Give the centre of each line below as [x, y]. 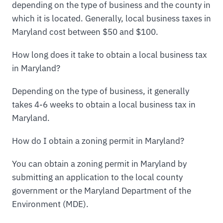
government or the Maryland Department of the [102, 190]
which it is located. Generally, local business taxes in [111, 19]
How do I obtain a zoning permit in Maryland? [98, 141]
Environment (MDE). [50, 204]
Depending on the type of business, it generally [101, 91]
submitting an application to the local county [97, 177]
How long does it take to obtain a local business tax [110, 55]
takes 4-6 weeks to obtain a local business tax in [104, 104]
